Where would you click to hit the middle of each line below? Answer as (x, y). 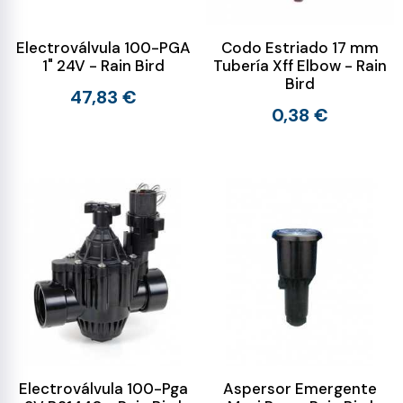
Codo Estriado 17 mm (300, 48)
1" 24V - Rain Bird (103, 66)
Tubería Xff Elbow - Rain (300, 66)
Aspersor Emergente (300, 389)
